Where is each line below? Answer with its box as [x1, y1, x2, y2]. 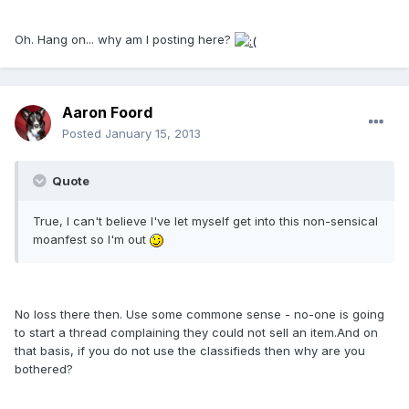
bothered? [15, 362, 73, 377]
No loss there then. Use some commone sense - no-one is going [15, 307, 384, 322]
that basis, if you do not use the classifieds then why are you [15, 343, 365, 359]
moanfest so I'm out [33, 232, 150, 247]
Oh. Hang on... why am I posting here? [15, 32, 235, 47]
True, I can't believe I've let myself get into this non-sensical [33, 214, 378, 229]
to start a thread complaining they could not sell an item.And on [15, 325, 378, 341]
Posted [62, 126, 105, 142]
